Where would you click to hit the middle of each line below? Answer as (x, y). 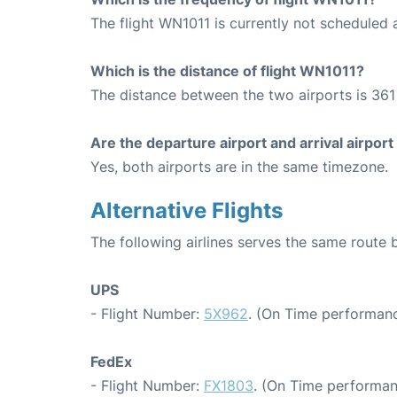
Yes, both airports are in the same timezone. (239, 166)
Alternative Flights (187, 210)
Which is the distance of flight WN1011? (227, 70)
